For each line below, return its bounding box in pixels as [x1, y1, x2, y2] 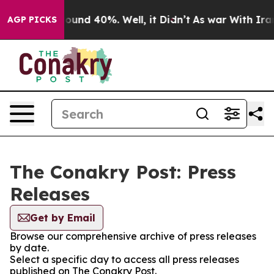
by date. [10, 242, 49, 254]
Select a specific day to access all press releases [10, 253, 239, 265]
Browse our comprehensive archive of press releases [10, 230, 256, 242]
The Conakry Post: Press [10, 160, 236, 183]
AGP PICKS [7, 14, 57, 25]
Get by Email [30, 212, 95, 224]
